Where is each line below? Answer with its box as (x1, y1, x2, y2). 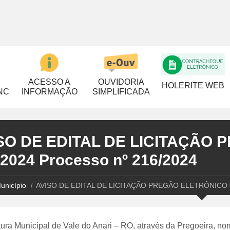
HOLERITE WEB (162, 81, 224, 90)
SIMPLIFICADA (92, 87, 150, 96)
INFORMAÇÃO (21, 87, 78, 96)
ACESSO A (28, 78, 70, 86)
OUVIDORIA (98, 78, 144, 86)
